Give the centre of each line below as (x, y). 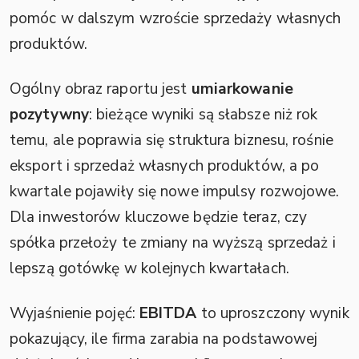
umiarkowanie (242, 89)
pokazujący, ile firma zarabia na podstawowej (164, 339)
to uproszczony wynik (273, 313)
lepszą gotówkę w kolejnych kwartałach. (149, 268)
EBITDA (168, 313)
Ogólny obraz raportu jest (101, 89)
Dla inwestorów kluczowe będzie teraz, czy (159, 217)
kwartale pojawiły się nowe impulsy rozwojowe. (175, 191)
